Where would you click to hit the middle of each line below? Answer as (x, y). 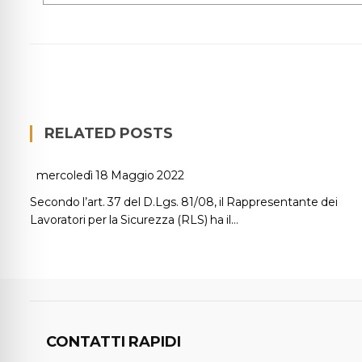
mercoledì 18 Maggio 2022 (110, 176)
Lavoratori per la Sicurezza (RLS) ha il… (134, 220)
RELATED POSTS (109, 134)
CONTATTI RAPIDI (114, 342)
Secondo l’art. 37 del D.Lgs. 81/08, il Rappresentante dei (184, 202)
